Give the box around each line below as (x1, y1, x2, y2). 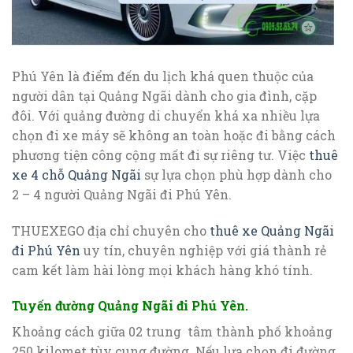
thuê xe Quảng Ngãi (210, 221, 334, 239)
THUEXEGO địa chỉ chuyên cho (12, 221, 210, 239)
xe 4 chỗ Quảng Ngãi (12, 165, 141, 183)
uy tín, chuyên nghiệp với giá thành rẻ (80, 241, 326, 258)
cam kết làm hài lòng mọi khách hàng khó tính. (12, 261, 313, 278)
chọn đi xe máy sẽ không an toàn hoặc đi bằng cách (12, 126, 336, 143)
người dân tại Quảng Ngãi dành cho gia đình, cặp (12, 87, 317, 104)
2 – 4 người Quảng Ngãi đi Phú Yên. (12, 185, 232, 203)
